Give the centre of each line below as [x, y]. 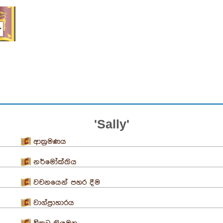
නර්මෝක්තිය [55, 162]
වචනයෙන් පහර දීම [66, 182]
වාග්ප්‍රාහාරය [54, 203]
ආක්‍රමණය [50, 141]
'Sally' [111, 124]
